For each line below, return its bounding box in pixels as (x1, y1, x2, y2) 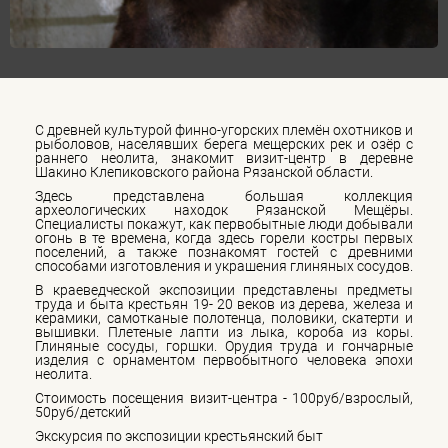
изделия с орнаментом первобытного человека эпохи (35, 351, 413, 368)
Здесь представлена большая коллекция (35, 187, 413, 204)
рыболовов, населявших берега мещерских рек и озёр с (35, 135, 413, 152)
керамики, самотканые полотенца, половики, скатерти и (35, 309, 413, 326)
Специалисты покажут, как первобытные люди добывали (35, 215, 413, 232)
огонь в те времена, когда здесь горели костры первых (35, 229, 413, 246)
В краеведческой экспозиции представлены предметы (35, 281, 413, 298)
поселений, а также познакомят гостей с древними (35, 243, 413, 260)
